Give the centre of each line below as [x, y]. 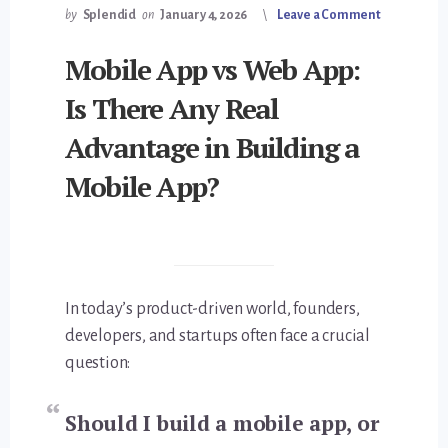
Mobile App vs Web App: [212, 69]
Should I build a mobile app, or [222, 423]
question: [98, 363]
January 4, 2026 [204, 14]
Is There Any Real [172, 108]
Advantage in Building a [212, 147]
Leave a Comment [328, 14]
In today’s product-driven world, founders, [212, 309]
